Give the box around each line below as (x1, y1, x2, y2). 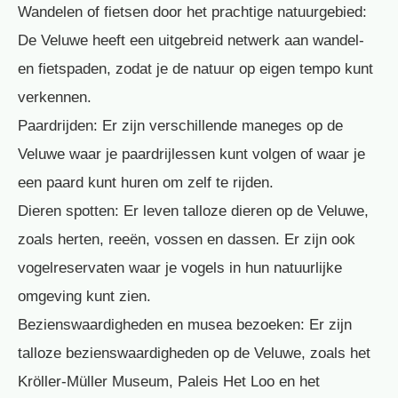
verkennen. (18, 89, 92, 107)
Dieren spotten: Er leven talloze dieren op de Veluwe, (18, 203, 369, 220)
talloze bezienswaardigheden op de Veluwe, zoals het (18, 345, 370, 362)
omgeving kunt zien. (18, 288, 151, 306)
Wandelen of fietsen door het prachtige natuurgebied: (18, 4, 367, 21)
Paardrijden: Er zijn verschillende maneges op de (18, 117, 343, 135)
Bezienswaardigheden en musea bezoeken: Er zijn (18, 316, 352, 334)
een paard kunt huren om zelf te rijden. (18, 174, 274, 192)
